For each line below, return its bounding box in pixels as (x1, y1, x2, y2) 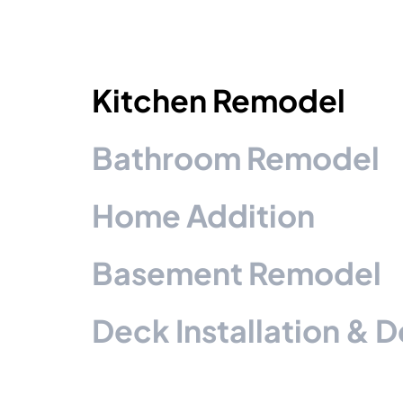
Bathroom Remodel (92, 139, 380, 177)
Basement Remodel (92, 254, 381, 292)
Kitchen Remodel (92, 81, 345, 120)
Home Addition (92, 196, 315, 235)
